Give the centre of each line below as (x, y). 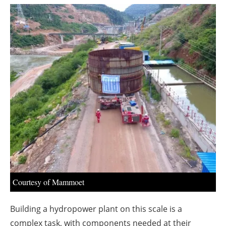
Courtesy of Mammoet (48, 182)
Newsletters (118, 27)
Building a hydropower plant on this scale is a (96, 209)
